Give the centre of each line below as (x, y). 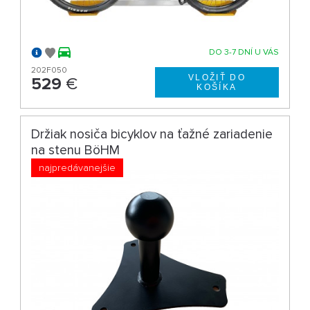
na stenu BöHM (76, 150)
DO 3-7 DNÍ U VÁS (244, 52)
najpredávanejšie (77, 167)
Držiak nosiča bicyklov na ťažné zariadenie (152, 134)
